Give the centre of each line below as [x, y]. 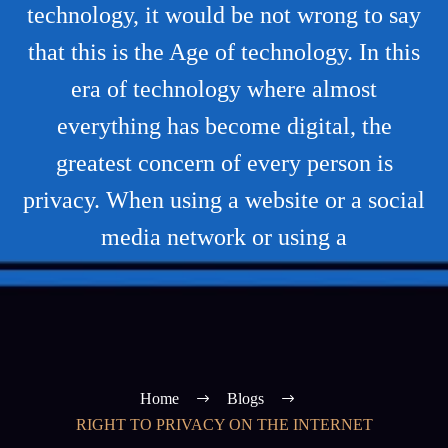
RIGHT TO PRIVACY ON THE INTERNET [224, 425]
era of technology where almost [224, 89]
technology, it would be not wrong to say [224, 15]
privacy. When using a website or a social [224, 200]
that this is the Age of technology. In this [224, 52]
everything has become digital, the [224, 126]
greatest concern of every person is [224, 163]
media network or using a [224, 237]
